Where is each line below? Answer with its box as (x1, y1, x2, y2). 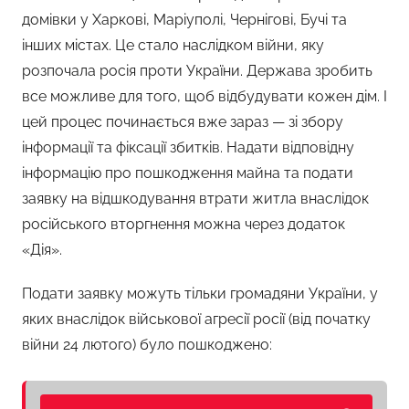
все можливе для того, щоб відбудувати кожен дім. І (22, 87, 387, 105)
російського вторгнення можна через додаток (22, 215, 345, 233)
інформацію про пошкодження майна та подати (22, 163, 353, 182)
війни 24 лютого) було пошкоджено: (22, 335, 272, 353)
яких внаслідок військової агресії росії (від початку (22, 309, 371, 328)
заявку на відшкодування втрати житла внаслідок (22, 189, 369, 207)
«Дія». (22, 240, 62, 258)
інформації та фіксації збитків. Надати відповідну (22, 138, 354, 156)
